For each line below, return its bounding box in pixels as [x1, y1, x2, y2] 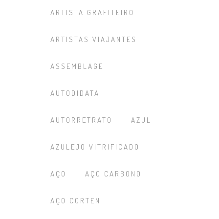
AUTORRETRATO [50, 115, 112, 125]
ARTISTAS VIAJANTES [50, 35, 137, 44]
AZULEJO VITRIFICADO [50, 142, 140, 152]
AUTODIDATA [50, 88, 100, 98]
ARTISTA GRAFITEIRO [50, 8, 134, 17]
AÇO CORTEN [50, 196, 101, 205]
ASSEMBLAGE [50, 62, 104, 71]
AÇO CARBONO [85, 169, 142, 178]
